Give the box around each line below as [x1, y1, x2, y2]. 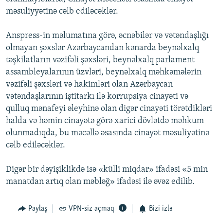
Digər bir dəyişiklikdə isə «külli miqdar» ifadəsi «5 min [6, 165, 208, 175]
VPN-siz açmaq [69, 205, 114, 213]
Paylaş [28, 205, 47, 213]
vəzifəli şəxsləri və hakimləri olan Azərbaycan [6, 80, 173, 90]
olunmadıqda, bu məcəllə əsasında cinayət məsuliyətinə [6, 128, 209, 138]
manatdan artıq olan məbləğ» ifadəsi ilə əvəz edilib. [6, 177, 195, 187]
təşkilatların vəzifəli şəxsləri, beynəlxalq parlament [6, 55, 195, 65]
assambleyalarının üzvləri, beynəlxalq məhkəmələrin [6, 68, 201, 77]
